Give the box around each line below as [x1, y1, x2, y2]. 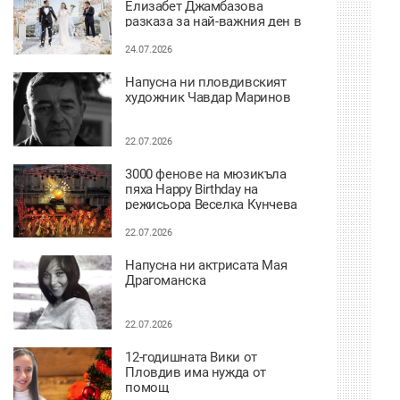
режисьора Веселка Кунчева [125, 196, 297, 212]
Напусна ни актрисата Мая [125, 257, 287, 273]
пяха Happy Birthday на [125, 180, 259, 197]
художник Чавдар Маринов [125, 89, 291, 105]
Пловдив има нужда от [125, 363, 266, 380]
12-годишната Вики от [125, 348, 257, 365]
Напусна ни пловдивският [125, 74, 287, 90]
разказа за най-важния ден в [125, 12, 302, 29]
